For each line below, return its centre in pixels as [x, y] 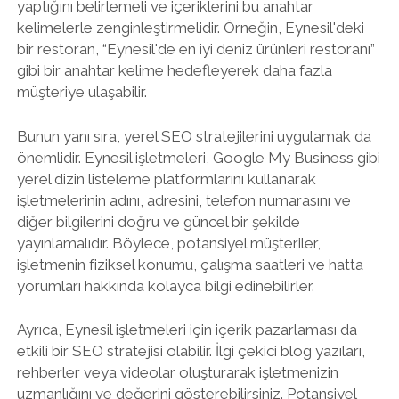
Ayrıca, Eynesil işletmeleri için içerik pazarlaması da [187, 330]
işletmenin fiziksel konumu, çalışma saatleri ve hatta [190, 264]
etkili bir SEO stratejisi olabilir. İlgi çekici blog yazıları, [191, 351]
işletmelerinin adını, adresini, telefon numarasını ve [183, 200]
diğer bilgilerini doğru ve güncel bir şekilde [158, 221]
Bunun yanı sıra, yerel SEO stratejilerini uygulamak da [194, 136]
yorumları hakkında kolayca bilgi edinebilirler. [165, 285]
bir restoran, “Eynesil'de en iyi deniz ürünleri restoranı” [195, 49]
